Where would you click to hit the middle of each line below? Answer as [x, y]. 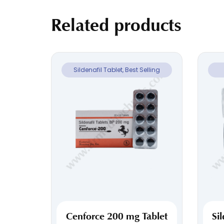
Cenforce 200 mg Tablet [116, 216]
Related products [116, 25]
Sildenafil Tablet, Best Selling [116, 69]
